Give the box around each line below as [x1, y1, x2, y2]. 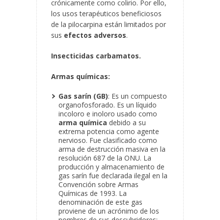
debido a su [107, 118, 146, 128]
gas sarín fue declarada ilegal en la [58, 171, 167, 181]
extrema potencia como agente [58, 127, 159, 137]
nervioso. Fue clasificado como [58, 136, 157, 145]
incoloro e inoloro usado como [58, 109, 157, 119]
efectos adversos [64, 30, 126, 40]
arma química [58, 118, 107, 128]
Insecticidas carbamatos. [51, 51, 141, 61]
